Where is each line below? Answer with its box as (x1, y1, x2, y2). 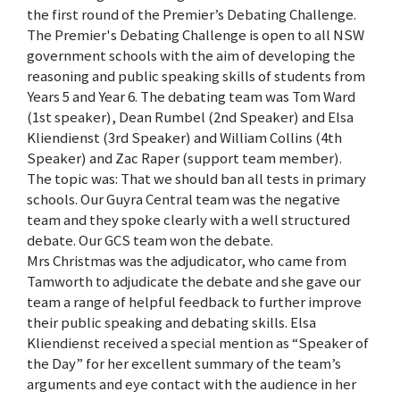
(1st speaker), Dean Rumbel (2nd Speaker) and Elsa (27, 107, 354, 128)
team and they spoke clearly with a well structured (27, 210, 350, 230)
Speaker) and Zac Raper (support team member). (27, 148, 342, 169)
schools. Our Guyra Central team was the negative (27, 189, 340, 210)
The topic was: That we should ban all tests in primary (27, 169, 366, 189)
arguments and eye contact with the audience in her (27, 374, 356, 395)
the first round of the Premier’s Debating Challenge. (27, 4, 356, 25)
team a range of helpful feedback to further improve (27, 292, 362, 312)
